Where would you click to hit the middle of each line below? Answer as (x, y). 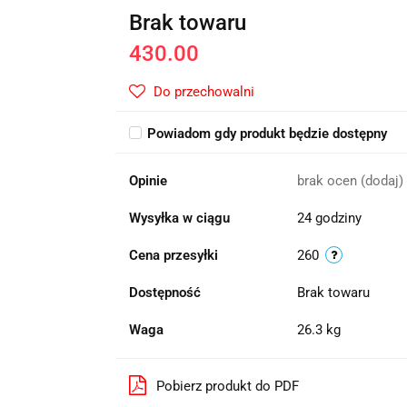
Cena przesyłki (173, 255)
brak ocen (328, 181)
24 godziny (329, 218)
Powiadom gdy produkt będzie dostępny (267, 134)
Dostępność (164, 293)
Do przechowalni (203, 92)
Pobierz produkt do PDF (227, 386)
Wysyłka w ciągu (179, 218)
